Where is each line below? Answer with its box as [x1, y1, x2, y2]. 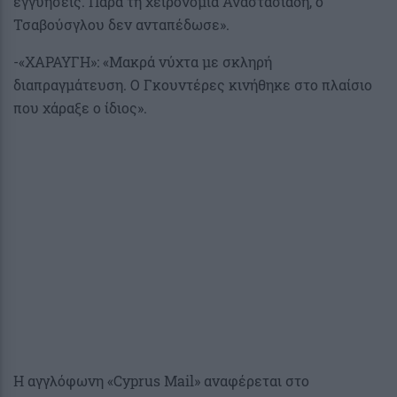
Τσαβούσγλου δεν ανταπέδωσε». [13, 14, 230, 34]
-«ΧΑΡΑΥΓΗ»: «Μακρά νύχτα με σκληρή [13, 51, 272, 71]
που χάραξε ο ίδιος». [13, 97, 147, 117]
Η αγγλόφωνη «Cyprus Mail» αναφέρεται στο [13, 370, 309, 390]
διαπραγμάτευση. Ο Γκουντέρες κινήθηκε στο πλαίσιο [13, 74, 372, 94]
